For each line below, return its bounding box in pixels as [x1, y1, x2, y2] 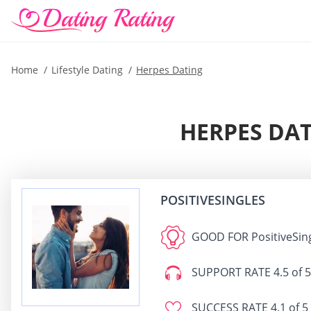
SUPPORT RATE [192, 264, 271, 280]
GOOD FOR [192, 229, 249, 244]
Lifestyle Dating [51, 63, 123, 76]
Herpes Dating [136, 63, 203, 76]
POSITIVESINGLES [160, 192, 265, 208]
